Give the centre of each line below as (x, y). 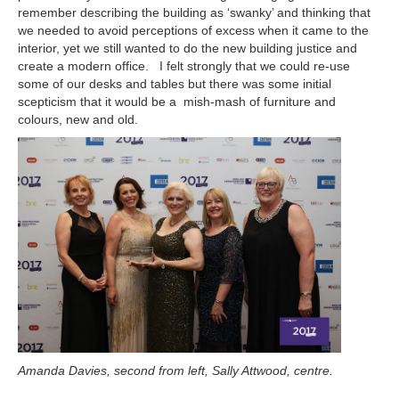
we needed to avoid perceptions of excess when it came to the (193, 31)
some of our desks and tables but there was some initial (175, 84)
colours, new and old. (78, 120)
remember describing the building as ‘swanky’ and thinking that (194, 13)
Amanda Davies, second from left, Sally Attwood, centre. (175, 371)
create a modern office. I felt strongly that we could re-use (184, 66)
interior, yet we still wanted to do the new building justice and (187, 49)
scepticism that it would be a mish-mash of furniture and (177, 102)
